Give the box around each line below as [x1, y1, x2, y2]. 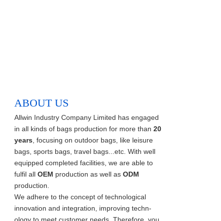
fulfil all [14, 170, 37, 179]
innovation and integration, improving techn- [14, 204, 151, 213]
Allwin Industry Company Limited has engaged [14, 113, 159, 122]
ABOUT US [14, 97, 69, 110]
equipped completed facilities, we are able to [14, 159, 153, 167]
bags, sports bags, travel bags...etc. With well [14, 147, 155, 156]
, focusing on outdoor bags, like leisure [33, 136, 153, 145]
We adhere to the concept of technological [14, 193, 146, 201]
